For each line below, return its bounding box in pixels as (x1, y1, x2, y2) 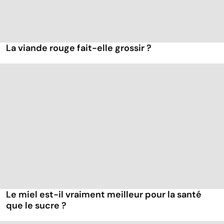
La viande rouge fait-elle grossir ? (6, 41, 151, 54)
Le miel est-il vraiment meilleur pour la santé (6, 188, 201, 200)
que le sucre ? (6, 199, 66, 211)
